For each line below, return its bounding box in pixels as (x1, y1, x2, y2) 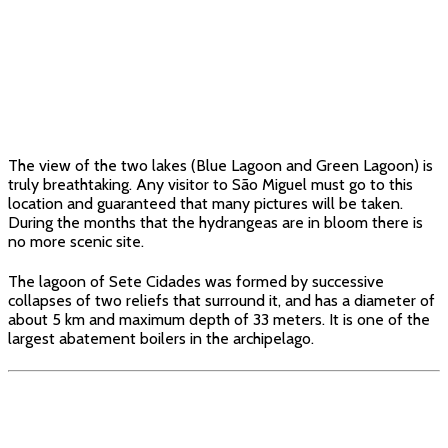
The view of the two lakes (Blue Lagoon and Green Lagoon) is (8, 156, 433, 176)
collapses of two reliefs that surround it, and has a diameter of (8, 291, 435, 311)
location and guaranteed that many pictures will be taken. (8, 194, 403, 214)
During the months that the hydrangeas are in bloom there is (8, 213, 423, 233)
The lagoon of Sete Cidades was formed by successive (8, 272, 384, 292)
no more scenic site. (8, 232, 144, 252)
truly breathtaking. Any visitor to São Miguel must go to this (8, 175, 413, 195)
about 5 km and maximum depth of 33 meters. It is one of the (8, 310, 430, 330)
